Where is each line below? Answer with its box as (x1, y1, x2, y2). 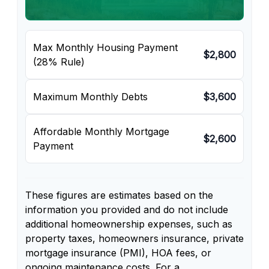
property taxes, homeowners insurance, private (25, 232, 244, 244)
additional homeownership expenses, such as (25, 217, 232, 230)
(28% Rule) (33, 55, 85, 68)
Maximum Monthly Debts (33, 90, 148, 103)
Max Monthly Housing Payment (33, 41, 178, 53)
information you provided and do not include (25, 203, 228, 216)
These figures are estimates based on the (25, 189, 213, 201)
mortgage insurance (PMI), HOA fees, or (25, 246, 211, 259)
